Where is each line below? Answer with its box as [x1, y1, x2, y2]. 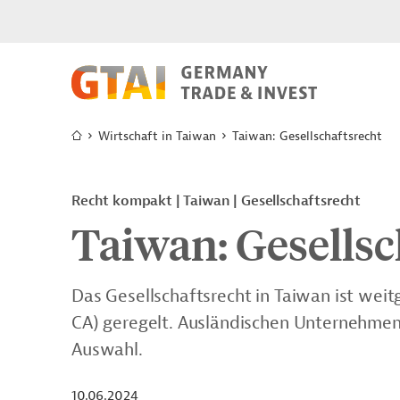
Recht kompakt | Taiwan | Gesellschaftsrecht [71, 192, 362, 210]
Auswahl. [71, 338, 143, 361]
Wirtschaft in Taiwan [98, 129, 216, 144]
